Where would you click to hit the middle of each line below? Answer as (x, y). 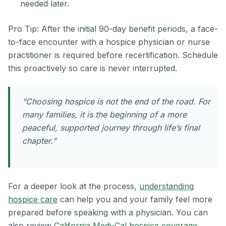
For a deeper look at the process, (74, 186)
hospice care (33, 200)
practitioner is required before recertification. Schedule (113, 55)
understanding (166, 186)
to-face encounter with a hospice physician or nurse (109, 42)
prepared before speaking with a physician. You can (108, 213)
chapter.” (39, 141)
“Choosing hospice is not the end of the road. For (116, 102)
